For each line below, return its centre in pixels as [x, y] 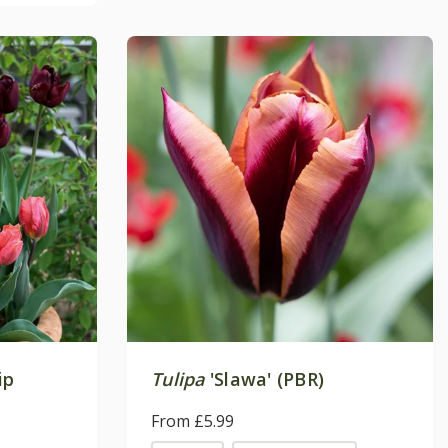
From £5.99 [192, 420]
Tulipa [178, 378]
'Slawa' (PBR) [264, 378]
